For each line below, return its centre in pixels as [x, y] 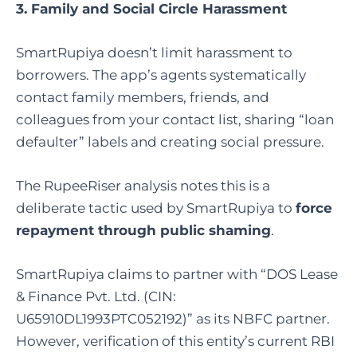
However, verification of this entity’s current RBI [175, 341]
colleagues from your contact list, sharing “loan [175, 119]
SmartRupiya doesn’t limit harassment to [154, 52]
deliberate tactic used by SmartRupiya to [156, 208]
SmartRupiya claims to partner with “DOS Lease [177, 275]
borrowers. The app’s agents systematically [161, 75]
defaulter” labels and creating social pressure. [170, 141]
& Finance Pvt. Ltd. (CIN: [96, 297]
